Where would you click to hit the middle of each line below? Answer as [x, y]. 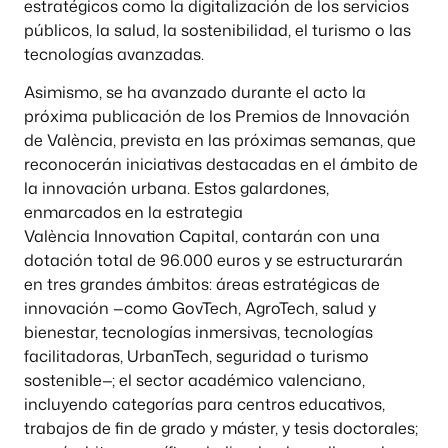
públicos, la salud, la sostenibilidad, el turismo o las [217, 29]
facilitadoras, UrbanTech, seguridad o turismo [196, 355]
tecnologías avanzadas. [114, 53]
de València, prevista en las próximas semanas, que [220, 139]
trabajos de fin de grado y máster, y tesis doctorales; [221, 427]
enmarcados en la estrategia [133, 211]
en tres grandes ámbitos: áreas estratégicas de [202, 283]
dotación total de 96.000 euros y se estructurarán [213, 259]
